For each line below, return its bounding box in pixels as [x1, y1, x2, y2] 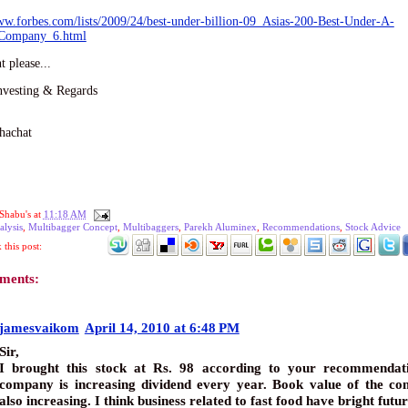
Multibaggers [122, 220, 178, 232]
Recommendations [261, 220, 340, 232]
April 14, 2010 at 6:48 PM [84, 320, 240, 336]
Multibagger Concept [27, 220, 117, 232]
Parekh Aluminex [183, 220, 257, 232]
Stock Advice [344, 220, 401, 232]
